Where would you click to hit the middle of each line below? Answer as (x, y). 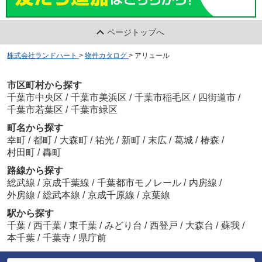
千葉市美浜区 (99, 98)
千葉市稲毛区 (162, 98)
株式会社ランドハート (42, 55)
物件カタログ (106, 55)
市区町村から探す (44, 85)
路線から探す (35, 171)
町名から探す (35, 128)
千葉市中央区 (35, 98)
